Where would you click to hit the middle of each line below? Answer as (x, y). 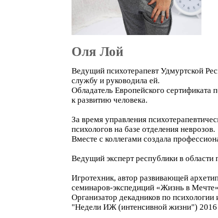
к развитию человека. (109, 100)
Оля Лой (98, 52)
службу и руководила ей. (116, 81)
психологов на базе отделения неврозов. (143, 129)
